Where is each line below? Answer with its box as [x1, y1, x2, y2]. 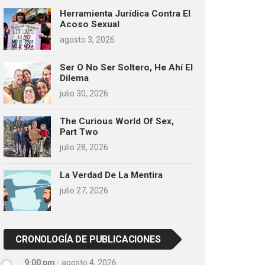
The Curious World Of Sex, [60, 115, 174, 127]
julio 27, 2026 [60, 185, 108, 195]
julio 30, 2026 [60, 88, 108, 98]
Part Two [60, 126, 98, 137]
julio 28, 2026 [60, 142, 108, 152]
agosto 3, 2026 [60, 34, 115, 44]
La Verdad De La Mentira [60, 169, 163, 180]
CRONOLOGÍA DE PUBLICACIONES [15, 233, 161, 245]
